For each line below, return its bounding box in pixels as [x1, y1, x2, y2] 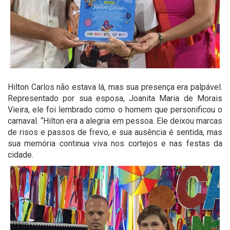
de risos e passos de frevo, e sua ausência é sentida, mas [8, 127, 222, 137]
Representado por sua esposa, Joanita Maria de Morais [8, 93, 222, 103]
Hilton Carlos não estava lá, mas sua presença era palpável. [8, 82, 222, 92]
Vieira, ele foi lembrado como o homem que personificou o [8, 104, 222, 114]
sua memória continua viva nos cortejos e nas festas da [8, 138, 222, 148]
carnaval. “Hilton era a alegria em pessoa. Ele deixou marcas [8, 116, 222, 126]
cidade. [8, 149, 33, 160]
